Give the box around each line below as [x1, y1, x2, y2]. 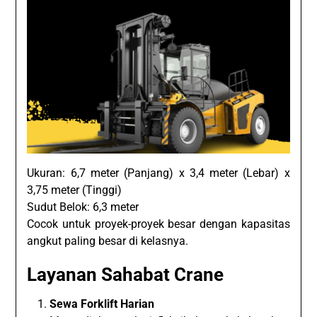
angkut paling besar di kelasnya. [27, 234, 189, 248]
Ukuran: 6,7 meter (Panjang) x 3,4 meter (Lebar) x [27, 166, 290, 180]
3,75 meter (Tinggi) [27, 183, 122, 197]
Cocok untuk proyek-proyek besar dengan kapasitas [27, 217, 290, 231]
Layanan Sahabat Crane [27, 263, 224, 285]
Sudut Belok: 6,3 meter [27, 200, 139, 214]
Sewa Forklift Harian [50, 296, 155, 311]
